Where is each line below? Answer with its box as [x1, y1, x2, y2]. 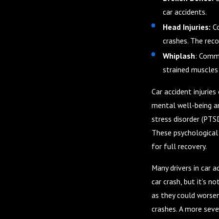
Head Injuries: [162, 22, 213, 32]
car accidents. [162, 6, 207, 17]
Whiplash [162, 50, 195, 61]
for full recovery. [151, 141, 207, 151]
